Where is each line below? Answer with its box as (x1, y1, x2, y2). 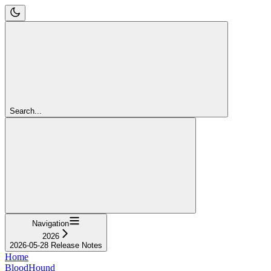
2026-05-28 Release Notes (10, 240, 102, 250)
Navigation (32, 218, 69, 228)
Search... (10, 106, 42, 116)
